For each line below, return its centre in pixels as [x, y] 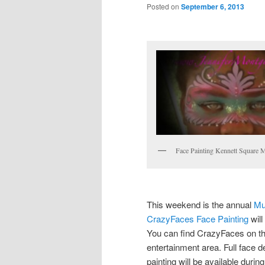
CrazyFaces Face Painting [198, 218]
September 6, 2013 [213, 7]
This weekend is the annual [200, 204]
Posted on [164, 7]
